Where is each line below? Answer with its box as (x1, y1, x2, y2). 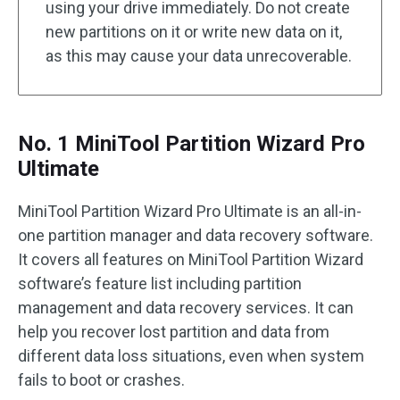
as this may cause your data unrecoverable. (46, 46, 352, 65)
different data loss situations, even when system (18, 346, 364, 365)
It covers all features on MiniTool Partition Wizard (18, 250, 363, 269)
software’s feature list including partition (18, 274, 302, 293)
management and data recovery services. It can (18, 298, 354, 317)
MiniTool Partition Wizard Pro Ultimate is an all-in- (18, 202, 362, 221)
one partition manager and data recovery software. (18, 226, 373, 245)
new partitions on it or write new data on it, (46, 22, 342, 41)
